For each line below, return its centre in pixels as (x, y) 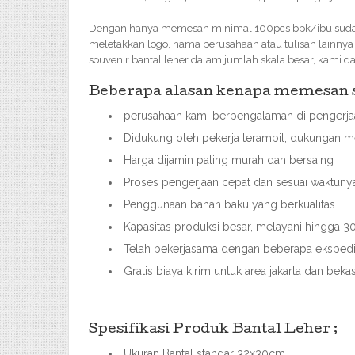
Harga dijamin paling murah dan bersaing (229, 160)
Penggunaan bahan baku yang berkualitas (229, 204)
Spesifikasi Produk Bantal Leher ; (213, 330)
